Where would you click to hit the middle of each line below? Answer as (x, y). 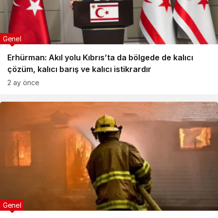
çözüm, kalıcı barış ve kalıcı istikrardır (79, 69)
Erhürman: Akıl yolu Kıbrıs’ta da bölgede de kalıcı (100, 57)
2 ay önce (23, 82)
